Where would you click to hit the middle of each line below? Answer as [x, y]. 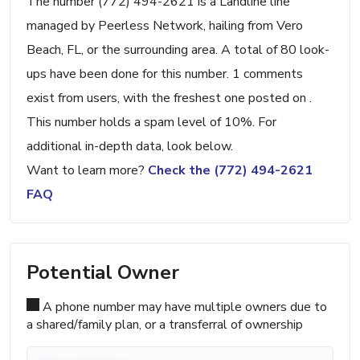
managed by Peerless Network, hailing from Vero [165, 26]
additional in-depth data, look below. [130, 147]
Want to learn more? [87, 171]
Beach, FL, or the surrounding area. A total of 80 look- [178, 50]
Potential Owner [103, 273]
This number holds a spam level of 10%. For [151, 123]
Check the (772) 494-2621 [230, 171]
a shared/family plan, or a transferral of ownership [165, 325]
